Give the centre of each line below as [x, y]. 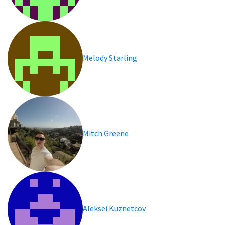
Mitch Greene [106, 133]
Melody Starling [110, 58]
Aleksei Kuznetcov [115, 208]
